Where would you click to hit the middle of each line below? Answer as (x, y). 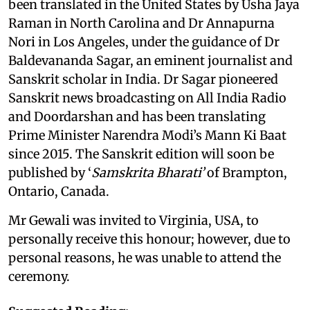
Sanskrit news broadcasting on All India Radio (147, 98)
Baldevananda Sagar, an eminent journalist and (151, 60)
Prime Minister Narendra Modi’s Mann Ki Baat (147, 135)
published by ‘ (50, 172)
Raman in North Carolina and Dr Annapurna (142, 23)
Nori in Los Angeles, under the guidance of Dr (144, 42)
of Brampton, (246, 172)
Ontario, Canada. (59, 191)
